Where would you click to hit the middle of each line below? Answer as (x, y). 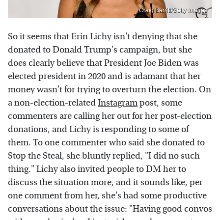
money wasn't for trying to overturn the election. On (110, 89)
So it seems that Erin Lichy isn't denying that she (103, 36)
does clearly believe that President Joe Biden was (103, 63)
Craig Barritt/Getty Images (173, 10)
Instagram (118, 103)
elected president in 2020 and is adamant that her (104, 76)
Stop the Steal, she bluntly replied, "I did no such (104, 156)
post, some (160, 103)
